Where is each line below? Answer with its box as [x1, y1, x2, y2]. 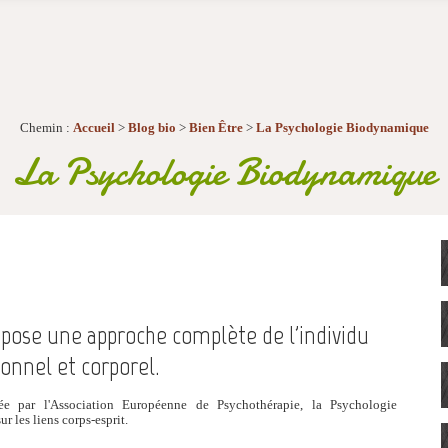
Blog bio [127, 121, 176, 135]
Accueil [72, 121, 115, 135]
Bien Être [188, 121, 243, 135]
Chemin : [19, 121, 73, 135]
